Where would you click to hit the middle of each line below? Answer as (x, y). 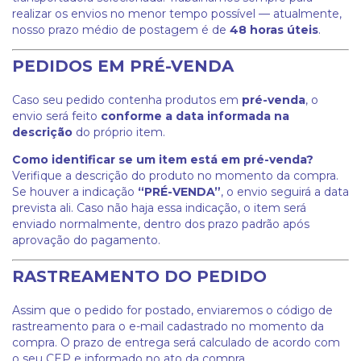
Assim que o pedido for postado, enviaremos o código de (172, 310)
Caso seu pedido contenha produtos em (127, 100)
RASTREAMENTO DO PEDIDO (139, 276)
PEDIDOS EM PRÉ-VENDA (123, 66)
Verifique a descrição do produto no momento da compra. (175, 176)
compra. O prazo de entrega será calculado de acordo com (176, 342)
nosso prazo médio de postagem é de (121, 30)
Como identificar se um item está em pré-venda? (163, 160)
